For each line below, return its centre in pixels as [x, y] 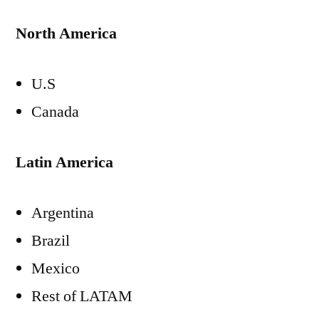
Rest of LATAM [82, 296]
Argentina [63, 213]
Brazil [51, 241]
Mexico [56, 268]
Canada [55, 112]
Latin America [64, 162]
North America [66, 33]
